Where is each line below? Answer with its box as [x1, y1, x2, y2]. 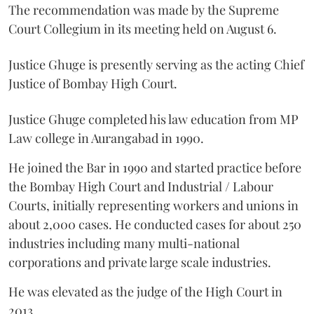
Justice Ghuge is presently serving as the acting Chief [8, 55, 304, 73]
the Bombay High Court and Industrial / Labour [8, 177, 273, 195]
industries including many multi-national [8, 234, 240, 252]
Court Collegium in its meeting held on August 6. [8, 20, 277, 37]
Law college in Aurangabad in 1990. [8, 129, 204, 146]
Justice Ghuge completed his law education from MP [8, 110, 299, 128]
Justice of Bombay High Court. [8, 74, 177, 92]
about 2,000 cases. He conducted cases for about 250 [8, 215, 301, 233]
